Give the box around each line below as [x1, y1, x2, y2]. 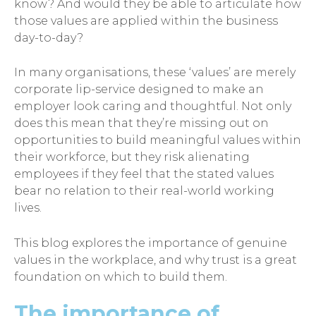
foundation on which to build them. [14, 269, 227, 284]
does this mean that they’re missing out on [14, 116, 269, 130]
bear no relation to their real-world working [14, 184, 274, 198]
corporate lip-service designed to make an [14, 83, 264, 97]
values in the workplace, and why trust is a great [14, 253, 297, 267]
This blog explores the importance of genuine [14, 236, 287, 250]
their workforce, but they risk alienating [14, 150, 250, 164]
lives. [14, 201, 42, 215]
